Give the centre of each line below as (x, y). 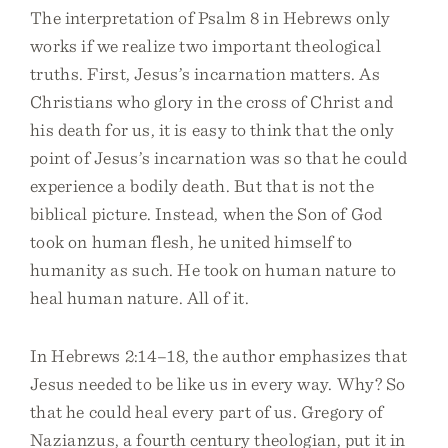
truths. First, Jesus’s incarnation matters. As (205, 73)
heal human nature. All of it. (139, 297)
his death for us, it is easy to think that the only (212, 129)
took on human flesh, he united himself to (191, 241)
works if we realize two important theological (205, 45)
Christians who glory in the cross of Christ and (212, 101)
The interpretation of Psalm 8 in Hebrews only (210, 17)
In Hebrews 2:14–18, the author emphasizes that (219, 355)
